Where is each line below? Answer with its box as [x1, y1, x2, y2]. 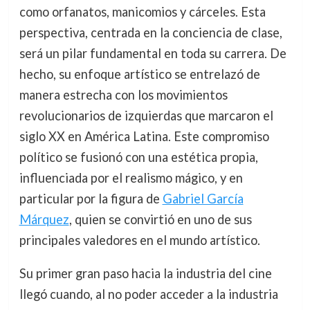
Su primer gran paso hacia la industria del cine [19, 265, 272, 281]
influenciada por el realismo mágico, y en [19, 170, 243, 185]
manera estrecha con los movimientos [19, 86, 228, 102]
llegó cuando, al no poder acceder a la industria [19, 286, 278, 302]
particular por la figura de [19, 190, 163, 206]
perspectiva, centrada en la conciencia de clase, [19, 24, 282, 40]
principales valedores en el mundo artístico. [19, 232, 260, 248]
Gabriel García [162, 190, 244, 206]
